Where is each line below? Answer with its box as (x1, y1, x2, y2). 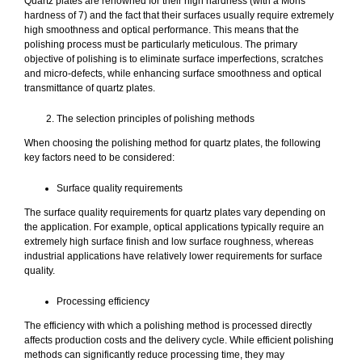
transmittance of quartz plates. (24, 82, 155, 95)
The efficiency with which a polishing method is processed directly (24, 320, 312, 332)
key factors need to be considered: (24, 152, 175, 164)
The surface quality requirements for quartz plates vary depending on (24, 207, 326, 219)
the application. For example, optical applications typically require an (24, 221, 324, 234)
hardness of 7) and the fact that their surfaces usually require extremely (24, 10, 334, 22)
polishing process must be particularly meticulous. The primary (24, 39, 297, 51)
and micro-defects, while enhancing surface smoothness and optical (24, 68, 322, 80)
